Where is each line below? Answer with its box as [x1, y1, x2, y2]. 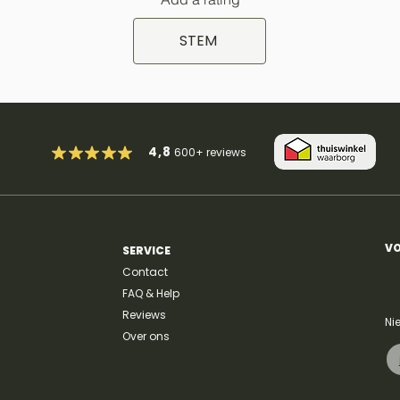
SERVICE [121, 242, 171, 258]
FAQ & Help [121, 285, 179, 301]
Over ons [121, 328, 170, 344]
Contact [121, 263, 168, 279]
